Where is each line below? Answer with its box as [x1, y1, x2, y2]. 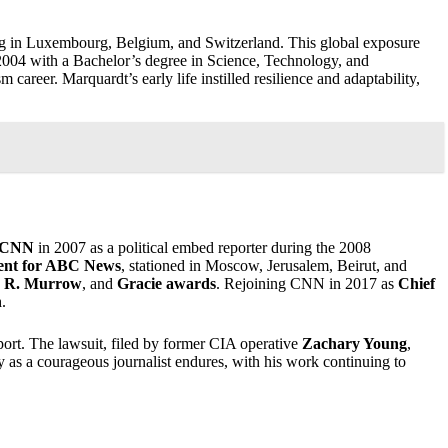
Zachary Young [302, 334, 407, 352]
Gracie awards [117, 274, 216, 292]
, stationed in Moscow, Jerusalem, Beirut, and [121, 256, 407, 274]
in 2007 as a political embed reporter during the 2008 [34, 238, 371, 256]
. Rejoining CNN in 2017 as [216, 274, 398, 292]
